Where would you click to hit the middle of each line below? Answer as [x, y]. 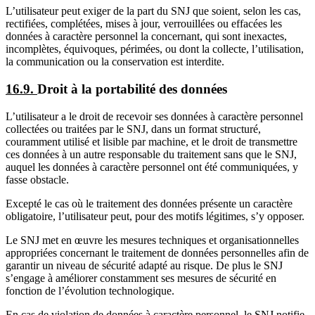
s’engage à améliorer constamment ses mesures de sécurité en [141, 278]
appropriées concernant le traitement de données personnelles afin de [157, 252]
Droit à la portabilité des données [132, 89]
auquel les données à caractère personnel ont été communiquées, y [152, 167]
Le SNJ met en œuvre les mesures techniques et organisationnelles [152, 240]
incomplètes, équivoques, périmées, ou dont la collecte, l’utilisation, [155, 49]
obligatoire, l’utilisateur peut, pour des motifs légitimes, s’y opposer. [155, 216]
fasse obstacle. [37, 179]
